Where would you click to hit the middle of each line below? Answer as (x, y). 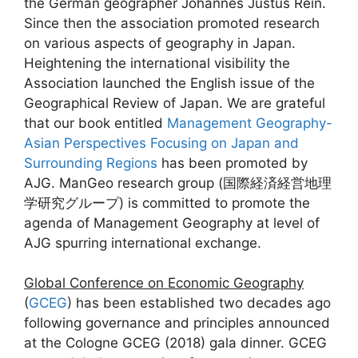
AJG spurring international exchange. (143, 243)
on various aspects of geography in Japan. (162, 43)
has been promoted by (233, 163)
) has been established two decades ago (199, 303)
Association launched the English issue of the (169, 83)
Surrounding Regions (91, 163)
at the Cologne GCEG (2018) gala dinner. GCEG (175, 343)
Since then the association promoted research (172, 23)
